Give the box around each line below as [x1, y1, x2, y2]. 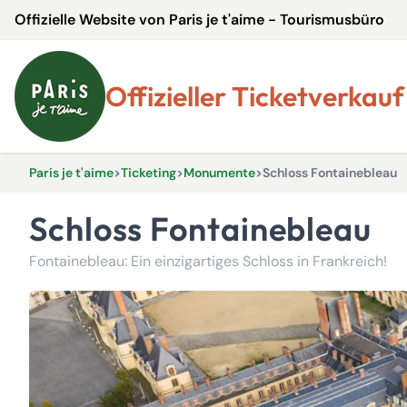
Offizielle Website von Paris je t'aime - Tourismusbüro [15, 10, 384, 29]
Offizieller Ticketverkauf [127, 79, 404, 114]
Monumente [184, 164, 255, 181]
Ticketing [121, 164, 176, 181]
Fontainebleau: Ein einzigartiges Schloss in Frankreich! [29, 252, 387, 271]
